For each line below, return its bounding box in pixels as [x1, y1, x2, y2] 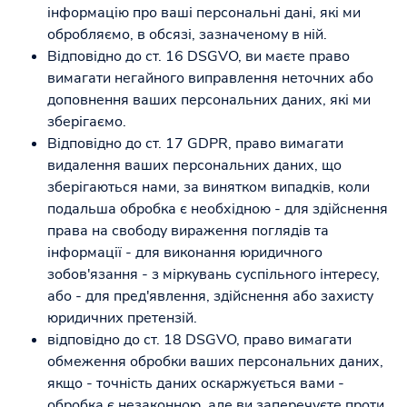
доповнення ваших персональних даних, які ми [47, 90, 371, 110]
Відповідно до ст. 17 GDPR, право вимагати [47, 134, 343, 154]
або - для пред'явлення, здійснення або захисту [47, 286, 373, 306]
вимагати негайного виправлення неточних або [47, 68, 373, 88]
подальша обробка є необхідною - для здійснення [47, 199, 388, 219]
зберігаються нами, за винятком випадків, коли [47, 177, 370, 197]
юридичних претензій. [47, 308, 197, 328]
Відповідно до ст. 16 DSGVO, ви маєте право [47, 46, 350, 66]
